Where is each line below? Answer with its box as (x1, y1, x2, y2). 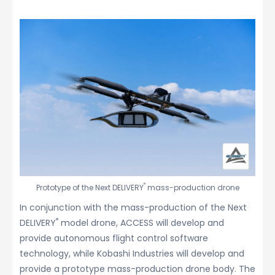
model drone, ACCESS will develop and (58, 217, 224, 230)
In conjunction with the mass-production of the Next (20, 201, 247, 214)
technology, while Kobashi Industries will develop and (20, 247, 244, 260)
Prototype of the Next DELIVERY (36, 182, 144, 193)
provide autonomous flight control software (20, 232, 208, 245)
